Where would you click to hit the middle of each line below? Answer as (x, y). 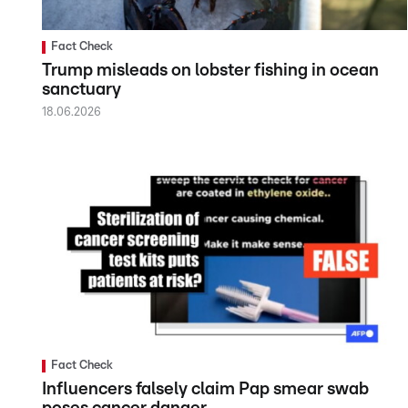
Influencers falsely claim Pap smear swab (205, 389)
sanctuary (82, 89)
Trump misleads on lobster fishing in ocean (210, 70)
